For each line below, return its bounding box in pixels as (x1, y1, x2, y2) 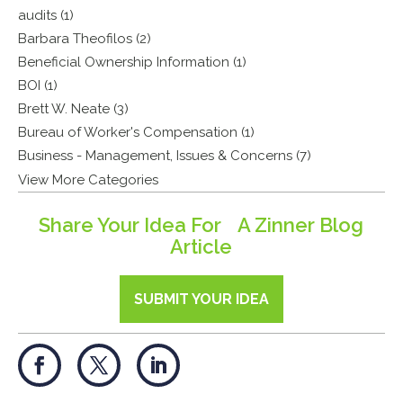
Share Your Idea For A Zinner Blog (39, 212, 364, 237)
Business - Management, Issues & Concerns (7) (18, 147, 312, 164)
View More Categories (18, 171, 159, 188)
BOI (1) (18, 76, 58, 94)
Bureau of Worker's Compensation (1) (18, 123, 255, 140)
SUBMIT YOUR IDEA (133, 290, 269, 308)
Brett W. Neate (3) (18, 100, 130, 117)
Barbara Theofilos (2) (18, 30, 152, 47)
